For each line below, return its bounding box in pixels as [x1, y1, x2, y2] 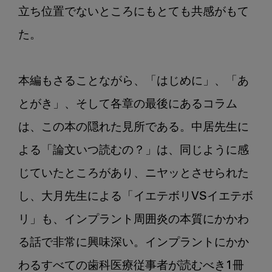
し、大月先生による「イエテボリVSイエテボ [18, 191, 253, 203]
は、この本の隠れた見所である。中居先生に [18, 121, 249, 134]
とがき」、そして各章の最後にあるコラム [18, 98, 237, 110]
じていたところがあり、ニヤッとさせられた [18, 168, 249, 180]
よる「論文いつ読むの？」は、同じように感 [18, 144, 249, 157]
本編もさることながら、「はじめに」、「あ [18, 75, 249, 87]
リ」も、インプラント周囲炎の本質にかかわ [18, 214, 249, 226]
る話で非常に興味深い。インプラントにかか [18, 237, 249, 249]
